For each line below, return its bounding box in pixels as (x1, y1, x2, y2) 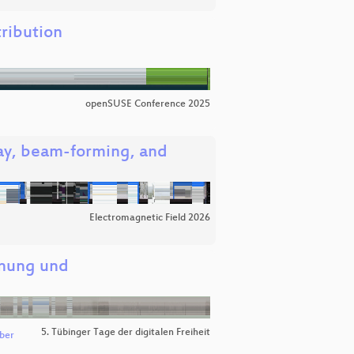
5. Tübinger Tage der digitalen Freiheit (41, 326, 210, 338)
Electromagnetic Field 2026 (89, 213, 210, 224)
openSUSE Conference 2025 (85, 98, 210, 110)
